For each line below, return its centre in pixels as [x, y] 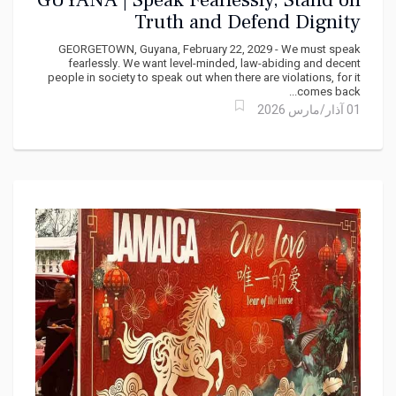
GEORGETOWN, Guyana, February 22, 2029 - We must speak [209, 49]
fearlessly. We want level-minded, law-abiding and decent [214, 64]
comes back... [329, 92]
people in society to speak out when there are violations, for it [204, 78]
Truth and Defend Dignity [247, 23]
